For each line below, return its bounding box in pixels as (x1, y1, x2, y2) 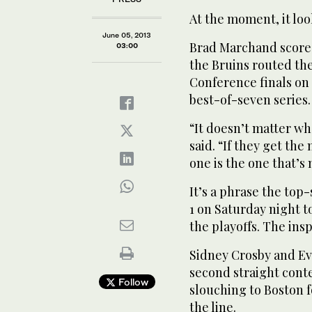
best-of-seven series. (189, 91, 311, 108)
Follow (115, 275, 148, 288)
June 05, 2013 (102, 30, 151, 39)
